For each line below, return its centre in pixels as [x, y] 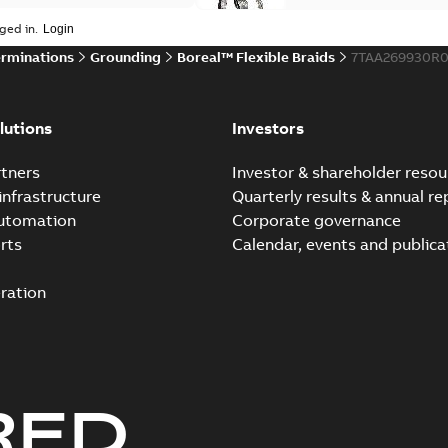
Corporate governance [316, 220]
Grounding [125, 57]
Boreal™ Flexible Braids [256, 57]
